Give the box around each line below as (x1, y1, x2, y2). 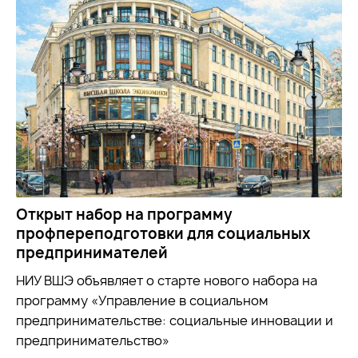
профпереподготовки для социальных (16, 224, 311, 245)
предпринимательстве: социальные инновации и (16, 312, 333, 330)
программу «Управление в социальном (16, 292, 268, 310)
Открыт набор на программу (16, 205, 233, 225)
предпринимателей (16, 243, 168, 264)
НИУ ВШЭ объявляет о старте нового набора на (16, 272, 317, 290)
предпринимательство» (16, 332, 169, 350)
